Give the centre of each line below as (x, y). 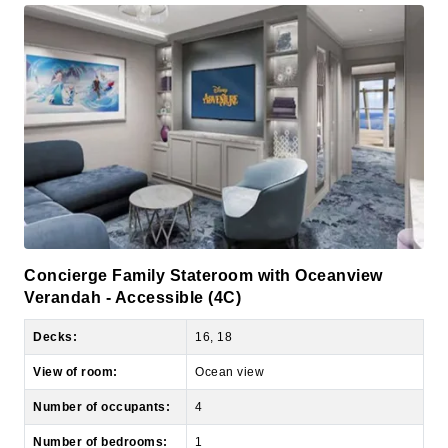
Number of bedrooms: (100, 395)
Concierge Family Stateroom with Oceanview (203, 229)
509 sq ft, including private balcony (298, 430)
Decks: (55, 290)
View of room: (75, 325)
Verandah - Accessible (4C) (132, 251)
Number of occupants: (101, 360)
